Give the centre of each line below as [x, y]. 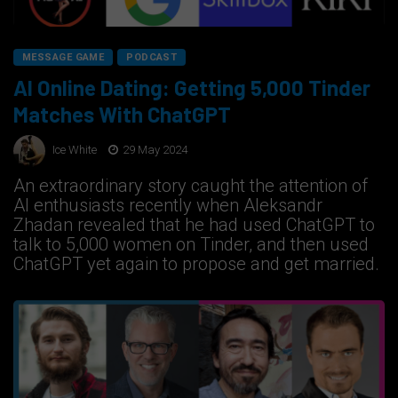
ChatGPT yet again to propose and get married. [196, 264]
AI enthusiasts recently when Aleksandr [168, 206]
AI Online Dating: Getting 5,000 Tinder [192, 88]
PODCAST [152, 58]
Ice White [75, 150]
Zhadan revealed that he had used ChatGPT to [194, 225]
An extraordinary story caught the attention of [191, 186]
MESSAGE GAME [64, 58]
